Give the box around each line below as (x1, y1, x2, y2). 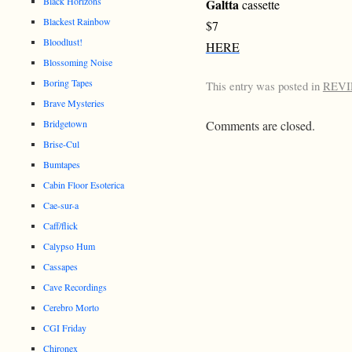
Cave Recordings (43, 280, 108, 293)
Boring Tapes (43, 75, 93, 89)
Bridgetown (43, 116, 88, 130)
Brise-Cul (43, 137, 80, 150)
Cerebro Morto (43, 300, 100, 313)
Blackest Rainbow (43, 14, 112, 27)
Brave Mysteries (43, 96, 105, 109)
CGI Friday (43, 321, 87, 334)
